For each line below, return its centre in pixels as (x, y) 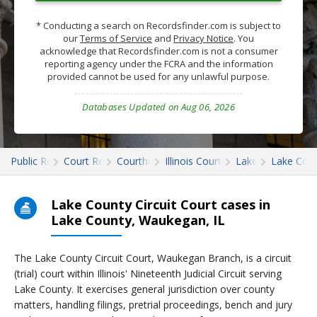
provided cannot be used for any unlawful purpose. (158, 76)
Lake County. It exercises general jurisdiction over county (144, 289)
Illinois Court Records (214, 161)
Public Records (44, 161)
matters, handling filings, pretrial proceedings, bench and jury (153, 305)
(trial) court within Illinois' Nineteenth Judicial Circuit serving (148, 273)
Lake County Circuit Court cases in (161, 204)
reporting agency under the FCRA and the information (158, 64)
